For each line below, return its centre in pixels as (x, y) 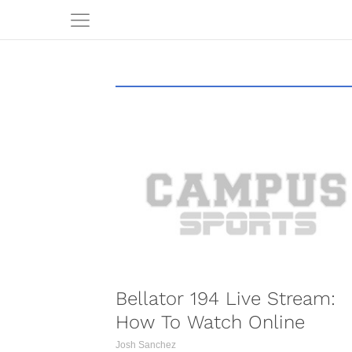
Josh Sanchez (146, 345)
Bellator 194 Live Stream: (225, 299)
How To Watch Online (210, 322)
